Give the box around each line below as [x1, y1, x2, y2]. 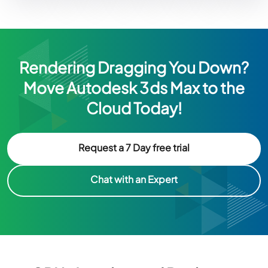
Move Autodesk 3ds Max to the [23, 77, 245, 98]
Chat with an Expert [90, 173, 178, 186]
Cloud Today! [86, 98, 182, 118]
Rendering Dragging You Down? [19, 57, 249, 77]
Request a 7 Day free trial [78, 141, 190, 154]
